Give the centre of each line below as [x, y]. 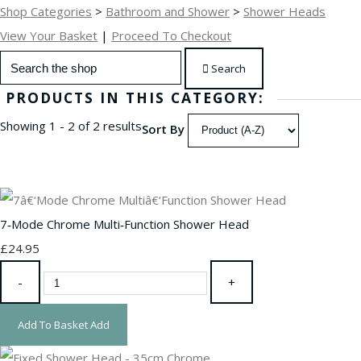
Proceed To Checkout [171, 35]
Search [228, 68]
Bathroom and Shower [168, 11]
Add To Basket [53, 324]
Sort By [163, 129]
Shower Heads [284, 11]
